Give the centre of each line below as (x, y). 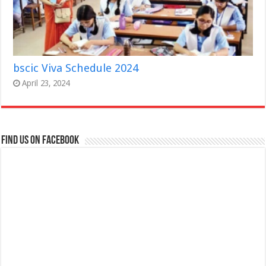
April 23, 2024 (46, 83)
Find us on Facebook (40, 141)
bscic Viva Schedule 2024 (76, 68)
